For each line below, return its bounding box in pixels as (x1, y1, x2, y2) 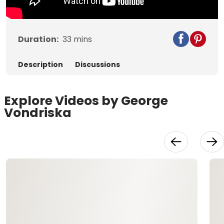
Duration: (18, 33, 58, 45)
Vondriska (4, 103, 71, 121)
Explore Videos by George (4, 91, 168, 109)
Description (18, 59, 63, 69)
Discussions (75, 59, 120, 69)
